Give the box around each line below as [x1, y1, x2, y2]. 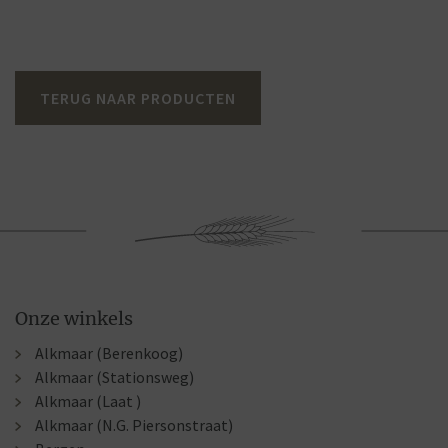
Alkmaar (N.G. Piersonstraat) [35, 415, 233, 436]
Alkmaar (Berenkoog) [35, 343, 183, 364]
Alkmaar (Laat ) [35, 391, 141, 412]
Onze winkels [15, 307, 133, 331]
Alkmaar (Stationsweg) [35, 367, 194, 388]
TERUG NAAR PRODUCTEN [40, 88, 236, 109]
